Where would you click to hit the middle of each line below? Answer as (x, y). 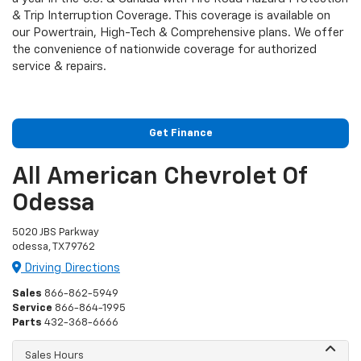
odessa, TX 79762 (54, 247)
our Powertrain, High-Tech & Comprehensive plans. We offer (178, 32)
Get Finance (180, 133)
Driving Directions (71, 268)
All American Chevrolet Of (160, 177)
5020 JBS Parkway (56, 232)
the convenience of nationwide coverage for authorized (164, 49)
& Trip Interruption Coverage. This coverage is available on (171, 15)
